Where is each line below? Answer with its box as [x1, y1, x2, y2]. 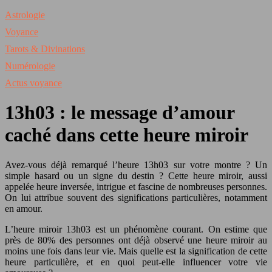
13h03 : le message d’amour [5, 101, 234, 124]
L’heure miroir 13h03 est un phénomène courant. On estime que [5, 223, 267, 234]
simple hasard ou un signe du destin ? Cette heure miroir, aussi [5, 170, 267, 181]
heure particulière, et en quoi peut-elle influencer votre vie [5, 256, 267, 267]
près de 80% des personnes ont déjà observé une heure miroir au [5, 234, 267, 245]
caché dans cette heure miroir [5, 124, 248, 146]
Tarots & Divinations [5, 44, 85, 54]
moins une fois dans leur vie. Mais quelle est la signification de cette [5, 245, 267, 256]
